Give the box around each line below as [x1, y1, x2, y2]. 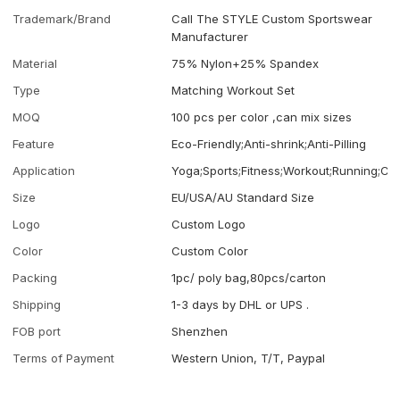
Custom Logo [171, 216, 246, 231]
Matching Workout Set [171, 82, 296, 97]
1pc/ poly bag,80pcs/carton [171, 270, 327, 285]
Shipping [12, 296, 62, 312]
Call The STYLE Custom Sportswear [171, 11, 373, 26]
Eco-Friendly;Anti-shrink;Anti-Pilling [171, 136, 367, 151]
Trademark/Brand [12, 11, 112, 26]
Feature [12, 136, 55, 151]
